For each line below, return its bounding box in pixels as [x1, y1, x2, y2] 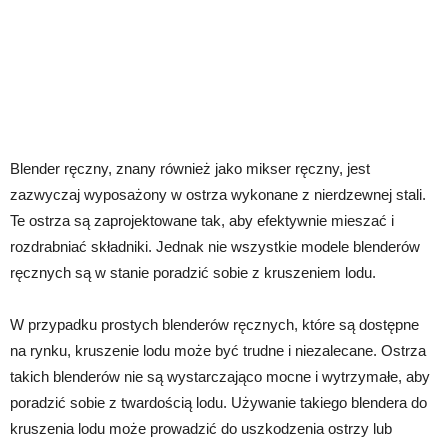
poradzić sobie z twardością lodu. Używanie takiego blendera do [10, 393, 427, 411]
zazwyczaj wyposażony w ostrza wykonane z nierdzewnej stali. [10, 185, 426, 203]
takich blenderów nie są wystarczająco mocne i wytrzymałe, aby [10, 367, 430, 385]
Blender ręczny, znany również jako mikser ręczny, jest [10, 159, 370, 177]
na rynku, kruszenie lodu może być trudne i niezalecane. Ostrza [10, 341, 426, 359]
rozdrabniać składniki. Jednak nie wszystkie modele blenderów [10, 237, 420, 255]
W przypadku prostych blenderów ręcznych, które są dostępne [10, 315, 419, 333]
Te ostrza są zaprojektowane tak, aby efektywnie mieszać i [10, 211, 394, 229]
